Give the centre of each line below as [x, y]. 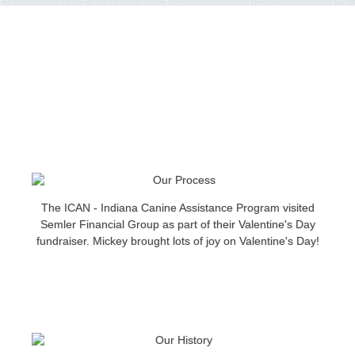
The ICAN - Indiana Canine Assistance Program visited [177, 208]
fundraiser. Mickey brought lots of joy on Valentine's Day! [177, 241]
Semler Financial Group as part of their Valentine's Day [177, 225]
